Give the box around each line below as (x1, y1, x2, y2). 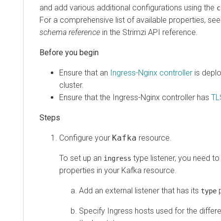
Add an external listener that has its (79, 185, 201, 195)
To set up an (59, 153, 104, 163)
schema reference (39, 27, 100, 37)
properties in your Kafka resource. (59, 165, 177, 175)
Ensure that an (59, 68, 110, 77)
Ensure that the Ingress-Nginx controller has (59, 92, 211, 102)
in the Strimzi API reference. (100, 27, 198, 37)
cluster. (59, 80, 84, 90)
